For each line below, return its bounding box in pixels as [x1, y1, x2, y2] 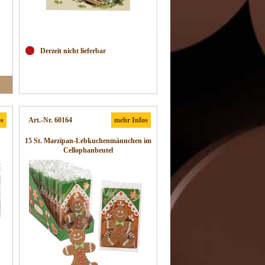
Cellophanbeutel [63, 146, 113, 154]
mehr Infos [114, 116, 148, 124]
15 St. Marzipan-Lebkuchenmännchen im [25, 137, 151, 145]
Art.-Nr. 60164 [28, 116, 72, 124]
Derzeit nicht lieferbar [40, 47, 106, 55]
